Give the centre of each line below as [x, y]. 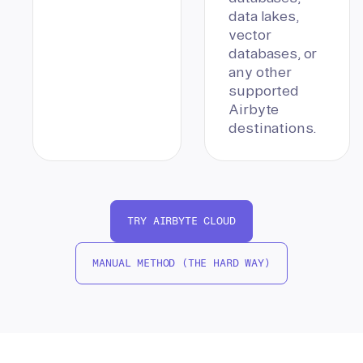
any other [260, 72]
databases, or [273, 53]
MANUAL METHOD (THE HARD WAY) [181, 263]
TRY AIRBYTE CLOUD [181, 221]
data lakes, [264, 16]
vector [250, 35]
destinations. [273, 128]
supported [264, 91]
